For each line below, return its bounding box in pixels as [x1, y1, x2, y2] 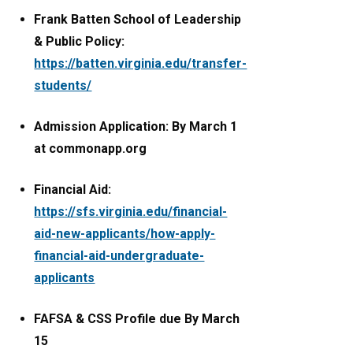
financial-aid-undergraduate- [34, 248, 205, 264]
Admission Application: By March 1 [34, 119, 238, 135]
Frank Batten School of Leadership [34, 12, 242, 28]
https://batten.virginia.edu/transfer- [34, 56, 247, 72]
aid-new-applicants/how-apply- [34, 226, 216, 242]
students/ [34, 78, 92, 94]
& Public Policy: [34, 34, 125, 50]
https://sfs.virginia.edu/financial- [34, 204, 228, 220]
